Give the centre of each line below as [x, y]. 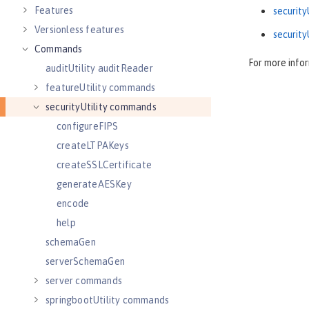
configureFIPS [88, 126]
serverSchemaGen [85, 261]
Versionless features [79, 30]
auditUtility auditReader [99, 68]
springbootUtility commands [108, 300]
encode [73, 203]
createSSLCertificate [104, 165]
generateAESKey [94, 184]
